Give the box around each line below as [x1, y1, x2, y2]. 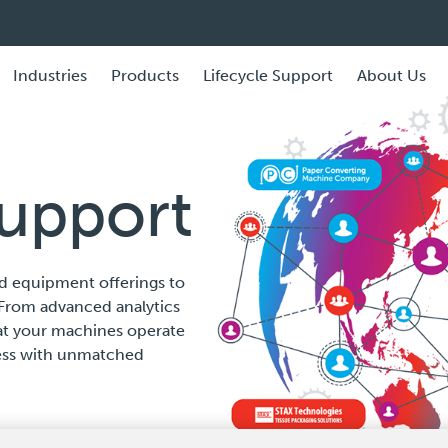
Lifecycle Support [202, 66, 333, 86]
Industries [12, 66, 87, 86]
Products [110, 66, 179, 86]
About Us [356, 66, 426, 86]
